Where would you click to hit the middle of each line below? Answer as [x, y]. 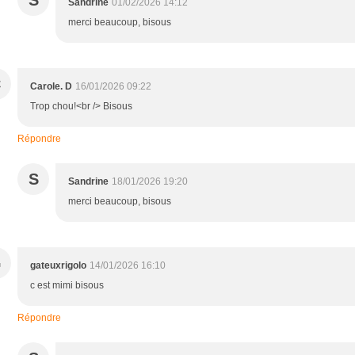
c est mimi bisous [67, 285]
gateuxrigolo [58, 265]
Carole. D [51, 86]
